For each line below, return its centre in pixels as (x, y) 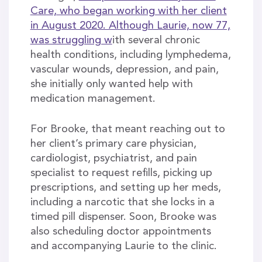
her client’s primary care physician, (113, 144)
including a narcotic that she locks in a (122, 203)
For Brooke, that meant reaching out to (127, 130)
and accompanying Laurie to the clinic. (125, 247)
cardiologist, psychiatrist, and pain (113, 159)
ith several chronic (156, 41)
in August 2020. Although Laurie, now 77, (130, 26)
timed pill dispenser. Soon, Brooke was (123, 217)
